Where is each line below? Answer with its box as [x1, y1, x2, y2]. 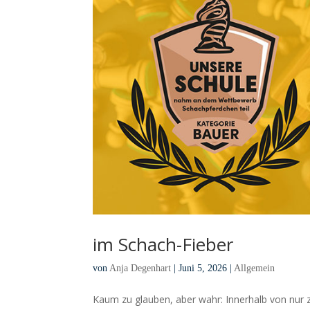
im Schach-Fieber [93, 232, 234, 257]
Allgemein [234, 263, 275, 274]
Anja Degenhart [109, 263, 172, 274]
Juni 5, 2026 [179, 263, 228, 274]
